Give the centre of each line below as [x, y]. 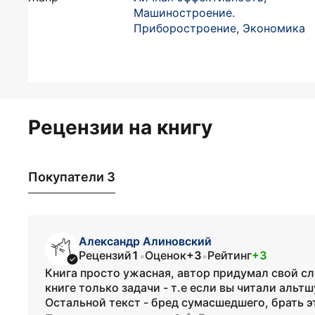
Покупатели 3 [72, 176]
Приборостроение [185, 28]
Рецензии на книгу [120, 127]
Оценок [166, 255]
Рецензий [105, 255]
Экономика [274, 28]
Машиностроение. [184, 13]
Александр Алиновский [145, 241]
